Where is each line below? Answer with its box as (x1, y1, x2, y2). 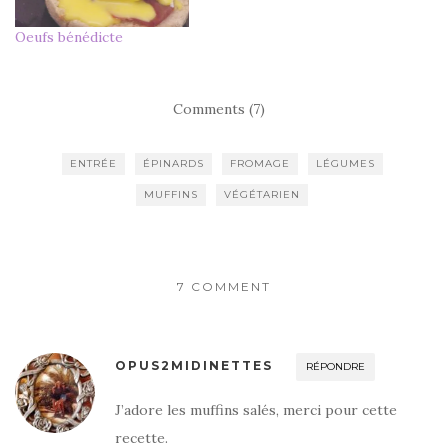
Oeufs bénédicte (15, 27, 123, 46)
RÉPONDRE (306, 359, 365, 373)
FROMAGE (229, 156, 290, 170)
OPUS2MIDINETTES (115, 357, 273, 373)
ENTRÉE (69, 156, 117, 170)
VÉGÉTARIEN (224, 187, 300, 201)
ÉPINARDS (142, 156, 204, 170)
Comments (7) (173, 99, 265, 118)
